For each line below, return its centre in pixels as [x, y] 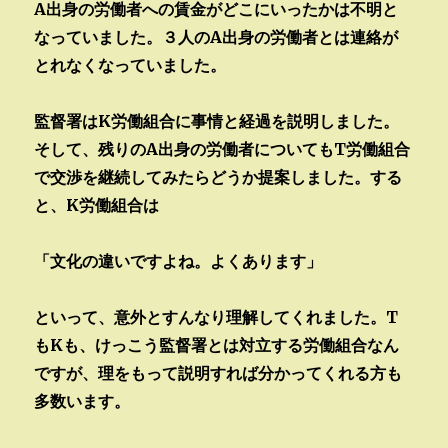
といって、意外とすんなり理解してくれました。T [216, 316]
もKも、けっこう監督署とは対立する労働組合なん [217, 344]
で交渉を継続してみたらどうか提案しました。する [218, 176]
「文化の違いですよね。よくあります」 [178, 260]
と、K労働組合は [97, 204]
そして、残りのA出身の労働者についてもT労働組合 [222, 148]
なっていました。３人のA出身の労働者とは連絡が [216, 36]
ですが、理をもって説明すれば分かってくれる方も [218, 372]
